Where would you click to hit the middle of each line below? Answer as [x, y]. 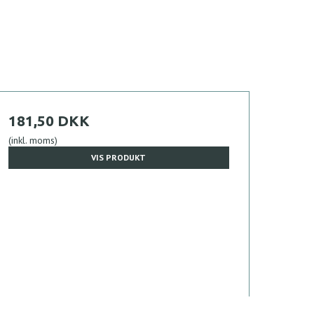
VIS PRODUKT [119, 158]
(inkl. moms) [33, 141]
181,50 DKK [49, 121]
